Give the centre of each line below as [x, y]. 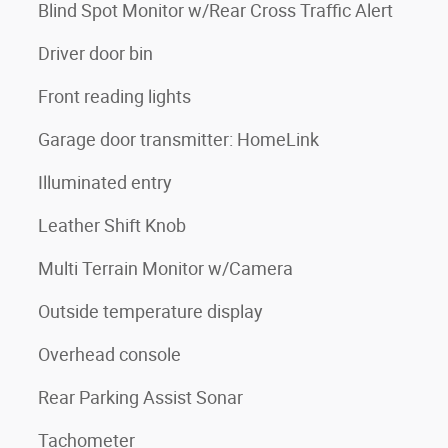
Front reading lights [114, 96]
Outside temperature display [150, 311]
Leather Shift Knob [112, 225]
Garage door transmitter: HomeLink [178, 139]
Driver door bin [95, 53]
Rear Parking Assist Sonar [140, 397]
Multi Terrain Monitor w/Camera [165, 268]
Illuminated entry [105, 182]
